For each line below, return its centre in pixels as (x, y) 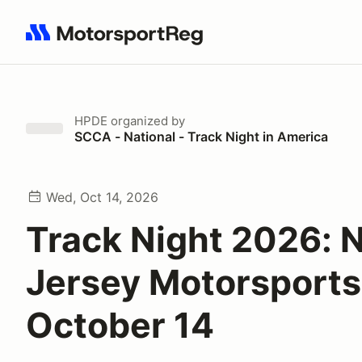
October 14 (120, 325)
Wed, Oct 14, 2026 (102, 197)
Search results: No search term (119, 41)
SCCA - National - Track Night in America (201, 137)
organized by (146, 121)
